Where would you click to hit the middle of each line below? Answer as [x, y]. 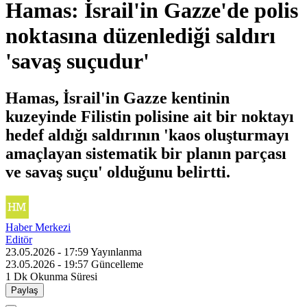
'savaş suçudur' [77, 61]
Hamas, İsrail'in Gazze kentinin [118, 98]
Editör [19, 239]
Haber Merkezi [38, 227]
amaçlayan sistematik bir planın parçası [146, 153]
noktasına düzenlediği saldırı [140, 36]
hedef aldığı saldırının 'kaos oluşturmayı [147, 135]
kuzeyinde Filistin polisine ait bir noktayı [150, 116]
